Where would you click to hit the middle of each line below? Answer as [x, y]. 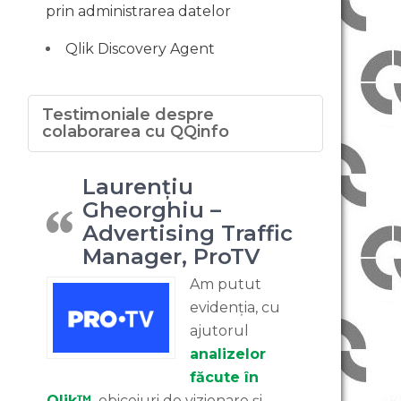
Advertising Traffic [188, 233]
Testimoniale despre [128, 115]
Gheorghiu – [152, 210]
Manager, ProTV [171, 256]
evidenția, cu [235, 307]
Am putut [226, 284]
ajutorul [219, 331]
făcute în [224, 377]
